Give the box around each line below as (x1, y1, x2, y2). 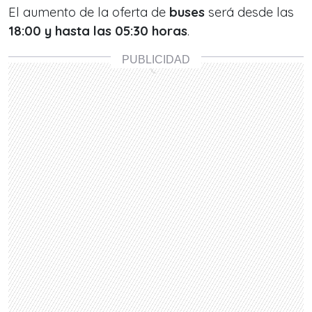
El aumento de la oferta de (8, 4, 169, 20)
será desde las (205, 4, 294, 20)
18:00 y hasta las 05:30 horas (8, 23, 187, 39)
